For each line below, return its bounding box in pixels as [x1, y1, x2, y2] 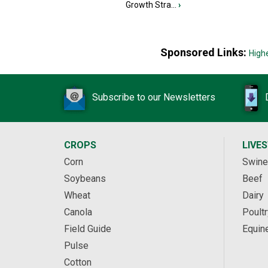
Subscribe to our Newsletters [92, 92, 215, 103]
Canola [64, 206, 92, 218]
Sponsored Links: [160, 46, 249, 59]
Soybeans [64, 173, 106, 185]
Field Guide [64, 223, 111, 235]
